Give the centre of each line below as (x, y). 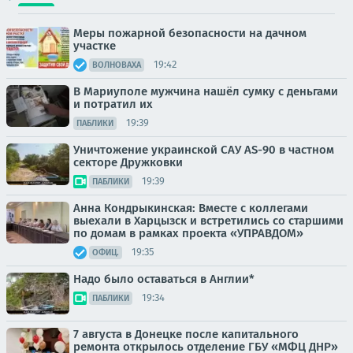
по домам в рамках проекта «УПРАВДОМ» (188, 233)
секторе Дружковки (128, 162)
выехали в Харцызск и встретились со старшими (208, 220)
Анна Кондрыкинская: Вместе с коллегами (191, 208)
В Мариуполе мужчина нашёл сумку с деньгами (206, 91)
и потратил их (113, 104)
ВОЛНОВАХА (117, 65)
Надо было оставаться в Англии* (164, 279)
